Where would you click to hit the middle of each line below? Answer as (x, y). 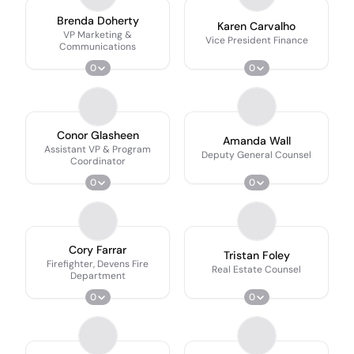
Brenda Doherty (98, 20)
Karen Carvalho (256, 26)
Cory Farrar (98, 249)
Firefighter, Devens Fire (98, 264)
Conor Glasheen (98, 135)
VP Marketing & (98, 34)
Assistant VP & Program (98, 149)
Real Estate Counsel (256, 269)
